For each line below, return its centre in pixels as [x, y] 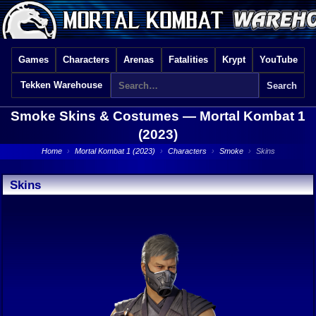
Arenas [139, 60]
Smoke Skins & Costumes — [105, 116]
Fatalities [188, 60]
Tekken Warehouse [61, 85]
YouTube [278, 60]
